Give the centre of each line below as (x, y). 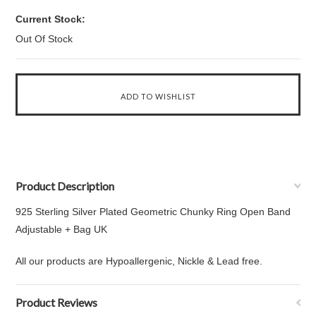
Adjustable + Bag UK (65, 229)
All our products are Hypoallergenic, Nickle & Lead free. (139, 261)
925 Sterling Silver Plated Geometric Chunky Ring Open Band (153, 212)
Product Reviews (57, 302)
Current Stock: (51, 19)
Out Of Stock (44, 39)
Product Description (65, 186)
